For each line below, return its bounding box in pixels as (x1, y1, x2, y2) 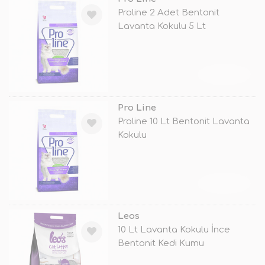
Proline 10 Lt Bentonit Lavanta (117, 116, 250, 127)
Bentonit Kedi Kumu (117, 238, 204, 248)
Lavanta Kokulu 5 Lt (117, 21, 206, 32)
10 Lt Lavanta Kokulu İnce (117, 224, 230, 235)
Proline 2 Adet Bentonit (117, 8, 219, 18)
